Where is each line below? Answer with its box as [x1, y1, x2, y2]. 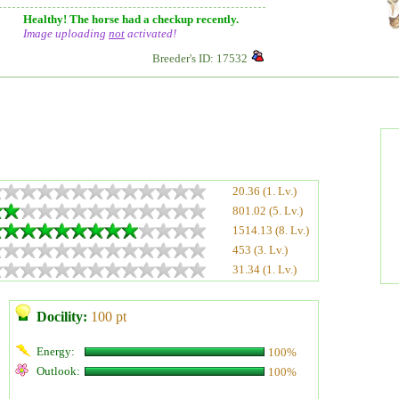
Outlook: [37, 364, 80, 378]
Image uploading [23, 27, 109, 40]
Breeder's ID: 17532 [152, 52, 248, 65]
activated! [125, 27, 176, 40]
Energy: [37, 345, 75, 358]
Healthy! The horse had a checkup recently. [23, 12, 239, 26]
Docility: [37, 309, 87, 324]
